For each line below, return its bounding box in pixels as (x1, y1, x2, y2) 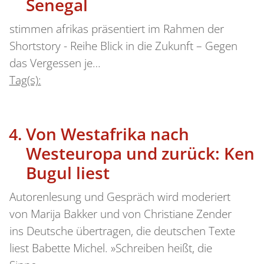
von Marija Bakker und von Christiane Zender (9, 206, 232, 222)
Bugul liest (25, 161, 110, 184)
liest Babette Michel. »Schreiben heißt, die (9, 240, 212, 256)
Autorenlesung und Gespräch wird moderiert (9, 189, 230, 205)
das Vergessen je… (9, 55, 101, 71)
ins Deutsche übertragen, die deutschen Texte (9, 223, 235, 239)
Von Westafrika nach (25, 123, 189, 146)
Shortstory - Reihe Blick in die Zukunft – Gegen (9, 38, 237, 54)
